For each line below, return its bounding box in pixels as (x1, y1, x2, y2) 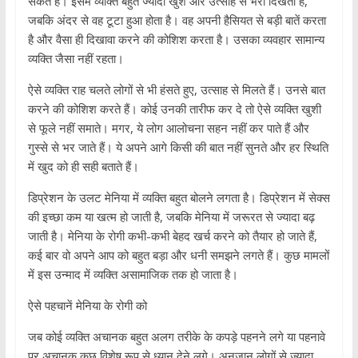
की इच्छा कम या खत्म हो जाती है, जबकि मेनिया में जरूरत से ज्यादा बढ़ (27, 209, 315, 225)
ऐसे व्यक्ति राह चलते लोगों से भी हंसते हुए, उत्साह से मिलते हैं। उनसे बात (27, 82, 325, 98)
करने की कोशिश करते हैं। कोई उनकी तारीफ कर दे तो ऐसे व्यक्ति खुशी (27, 101, 321, 117)
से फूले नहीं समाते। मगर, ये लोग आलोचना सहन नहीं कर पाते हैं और (27, 120, 309, 137)
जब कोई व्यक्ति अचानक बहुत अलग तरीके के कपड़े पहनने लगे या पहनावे (27, 328, 325, 345)
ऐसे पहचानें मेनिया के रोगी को (27, 297, 147, 314)
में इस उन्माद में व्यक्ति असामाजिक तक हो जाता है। (27, 266, 238, 283)
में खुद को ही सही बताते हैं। (27, 158, 139, 175)
